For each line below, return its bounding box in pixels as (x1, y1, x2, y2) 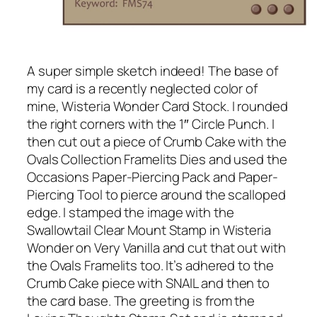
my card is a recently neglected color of (27, 79, 258, 98)
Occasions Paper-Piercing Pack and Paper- (27, 168, 278, 187)
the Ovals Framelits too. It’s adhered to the (27, 256, 274, 275)
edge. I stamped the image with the (27, 203, 234, 222)
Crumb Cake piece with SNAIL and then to (27, 274, 270, 293)
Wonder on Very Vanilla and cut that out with (27, 238, 286, 258)
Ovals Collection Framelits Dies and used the (27, 150, 287, 169)
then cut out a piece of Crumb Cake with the (27, 132, 287, 151)
